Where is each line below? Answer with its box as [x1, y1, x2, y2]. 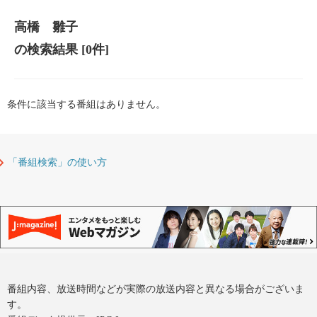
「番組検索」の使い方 [8, 157, 107, 168]
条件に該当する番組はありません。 [7, 99, 166, 110]
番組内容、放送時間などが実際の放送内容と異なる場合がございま [7, 284, 304, 294]
